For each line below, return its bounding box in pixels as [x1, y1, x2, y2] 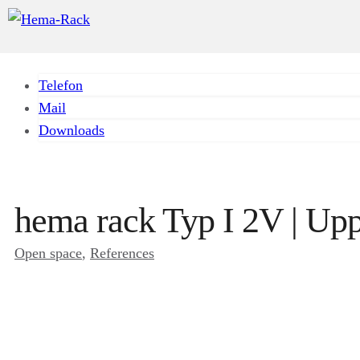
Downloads [39, 122, 104, 138]
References [90, 245, 154, 261]
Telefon [39, 77, 83, 93]
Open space [14, 245, 82, 261]
